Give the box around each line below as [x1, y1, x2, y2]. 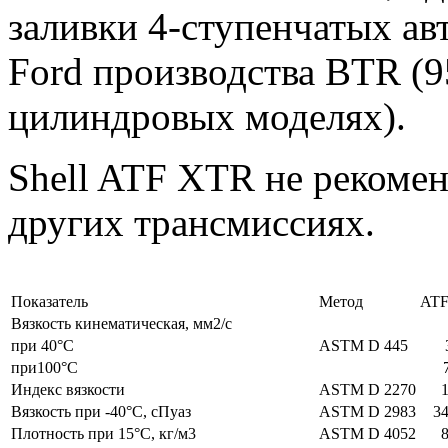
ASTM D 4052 [319, 424, 416, 442]
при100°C [11, 358, 78, 376]
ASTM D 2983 [319, 402, 416, 420]
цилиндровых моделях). [8, 94, 406, 138]
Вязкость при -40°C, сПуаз [11, 402, 191, 420]
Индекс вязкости [11, 380, 125, 398]
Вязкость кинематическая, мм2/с [11, 314, 232, 332]
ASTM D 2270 [319, 380, 416, 398]
